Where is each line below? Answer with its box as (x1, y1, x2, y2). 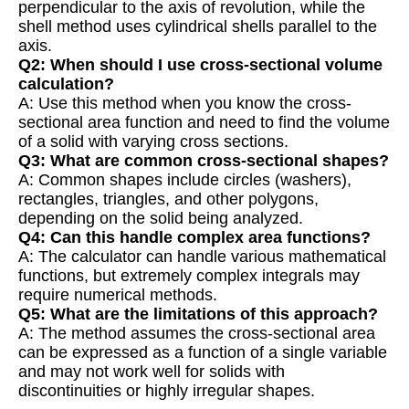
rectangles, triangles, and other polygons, (18, 190, 319, 209)
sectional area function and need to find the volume (18, 113, 390, 132)
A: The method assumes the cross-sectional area (18, 324, 375, 343)
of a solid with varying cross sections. (18, 132, 288, 152)
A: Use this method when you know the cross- (18, 94, 351, 113)
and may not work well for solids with (18, 362, 285, 382)
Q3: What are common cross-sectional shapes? (18, 152, 389, 171)
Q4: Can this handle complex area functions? (18, 228, 371, 247)
